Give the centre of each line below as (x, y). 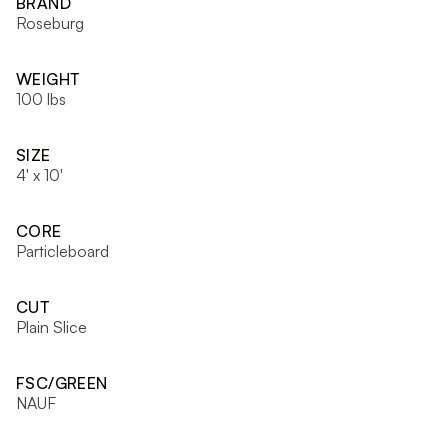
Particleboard (62, 251)
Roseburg (50, 23)
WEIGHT (48, 79)
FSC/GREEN (62, 383)
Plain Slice (51, 327)
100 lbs (41, 99)
